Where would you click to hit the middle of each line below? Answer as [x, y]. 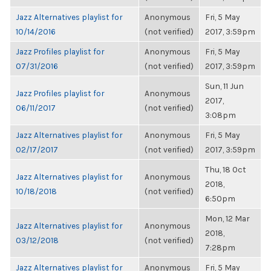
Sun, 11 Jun [224, 86]
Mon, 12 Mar [227, 218]
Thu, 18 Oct [226, 169]
